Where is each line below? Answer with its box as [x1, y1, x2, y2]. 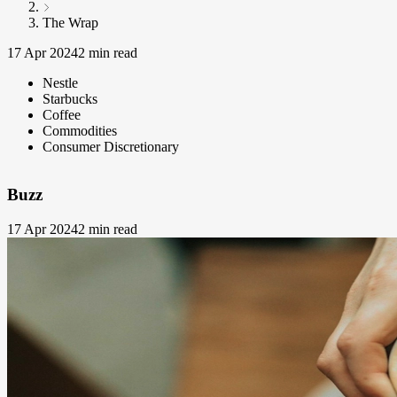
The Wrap [43, 14, 98, 30]
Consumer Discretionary [43, 138, 179, 154]
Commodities [43, 122, 117, 138]
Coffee [43, 106, 81, 122]
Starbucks [43, 90, 97, 106]
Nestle [43, 74, 78, 90]
